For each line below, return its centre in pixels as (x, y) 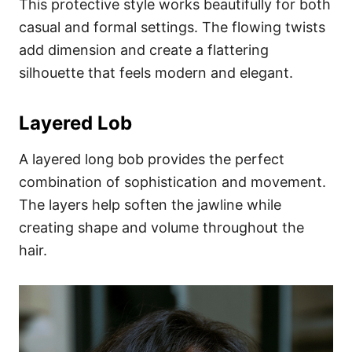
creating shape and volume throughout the (161, 227)
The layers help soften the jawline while (150, 204)
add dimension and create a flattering (144, 49)
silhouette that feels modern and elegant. (156, 72)
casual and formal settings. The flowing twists (172, 27)
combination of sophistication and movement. (172, 181)
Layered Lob (75, 123)
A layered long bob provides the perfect (152, 159)
